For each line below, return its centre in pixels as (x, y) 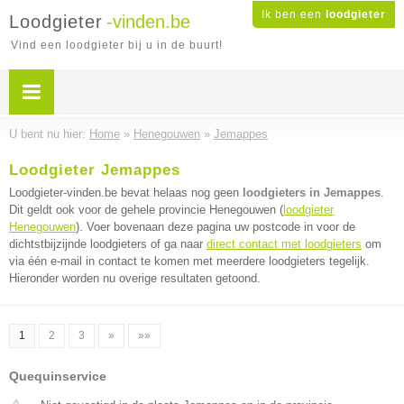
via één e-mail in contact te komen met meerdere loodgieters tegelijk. (189, 261)
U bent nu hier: (49, 134)
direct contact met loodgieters (284, 244)
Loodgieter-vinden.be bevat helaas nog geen (126, 193)
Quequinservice (58, 376)
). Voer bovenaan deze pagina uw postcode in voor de (216, 227)
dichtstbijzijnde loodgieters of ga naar (108, 244)
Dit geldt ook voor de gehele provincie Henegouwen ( (146, 210)
